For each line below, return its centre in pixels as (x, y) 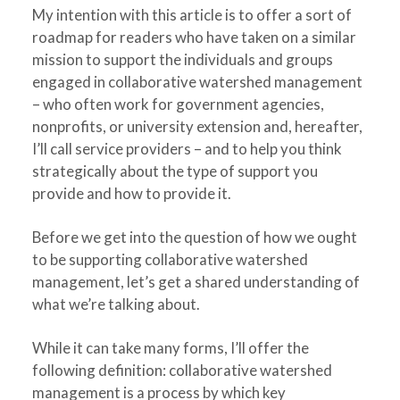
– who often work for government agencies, (178, 104)
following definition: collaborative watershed (182, 370)
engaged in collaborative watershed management (197, 82)
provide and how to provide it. (131, 193)
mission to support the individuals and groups (182, 59)
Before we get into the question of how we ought (194, 237)
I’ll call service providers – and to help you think (187, 149)
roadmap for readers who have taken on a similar (194, 37)
